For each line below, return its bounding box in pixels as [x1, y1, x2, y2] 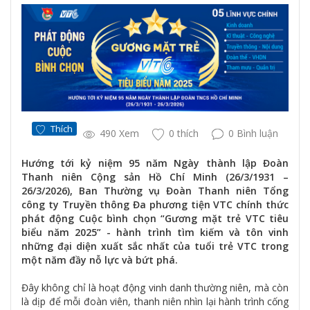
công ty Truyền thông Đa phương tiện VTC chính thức [21, 197, 289, 211]
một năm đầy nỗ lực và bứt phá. [21, 253, 178, 266]
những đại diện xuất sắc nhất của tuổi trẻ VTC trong [21, 239, 289, 253]
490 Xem [100, 126, 139, 140]
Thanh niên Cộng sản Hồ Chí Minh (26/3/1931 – [21, 170, 289, 183]
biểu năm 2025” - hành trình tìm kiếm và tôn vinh [21, 225, 289, 239]
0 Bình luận [228, 126, 278, 140]
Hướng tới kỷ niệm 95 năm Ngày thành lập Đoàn [21, 156, 289, 170]
